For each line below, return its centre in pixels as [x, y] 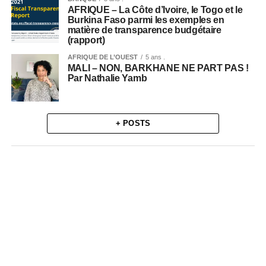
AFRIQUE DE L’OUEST [102, 57]
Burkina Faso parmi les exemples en [146, 20]
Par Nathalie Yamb [107, 78]
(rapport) [86, 40]
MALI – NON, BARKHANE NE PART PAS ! [158, 68]
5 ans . [155, 57]
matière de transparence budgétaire [144, 30]
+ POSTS [133, 123]
